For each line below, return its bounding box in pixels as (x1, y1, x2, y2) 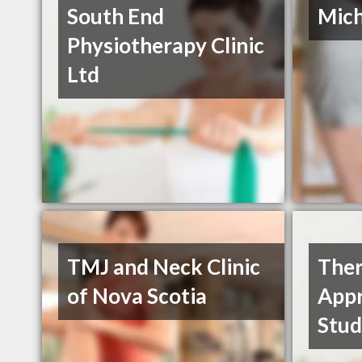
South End (67, 3, 165, 30)
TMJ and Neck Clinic (67, 254, 261, 280)
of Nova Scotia (67, 283, 208, 309)
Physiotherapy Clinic (67, 32, 265, 59)
